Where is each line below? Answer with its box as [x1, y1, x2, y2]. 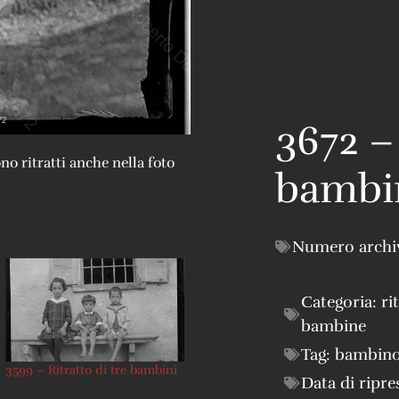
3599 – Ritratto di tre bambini [4, 362, 177, 378]
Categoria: [301, 291, 381, 312]
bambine [301, 315, 366, 336]
